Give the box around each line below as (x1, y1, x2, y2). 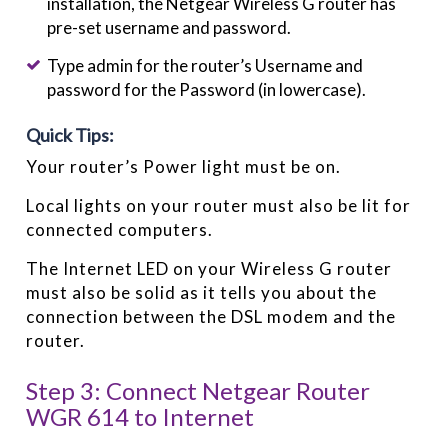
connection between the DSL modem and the (26, 305, 397, 327)
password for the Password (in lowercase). (46, 78, 366, 100)
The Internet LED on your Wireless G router (26, 257, 393, 279)
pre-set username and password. (46, 17, 291, 39)
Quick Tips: (26, 123, 115, 146)
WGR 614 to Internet (26, 401, 255, 431)
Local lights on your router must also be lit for (26, 194, 412, 216)
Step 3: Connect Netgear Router (26, 375, 371, 405)
